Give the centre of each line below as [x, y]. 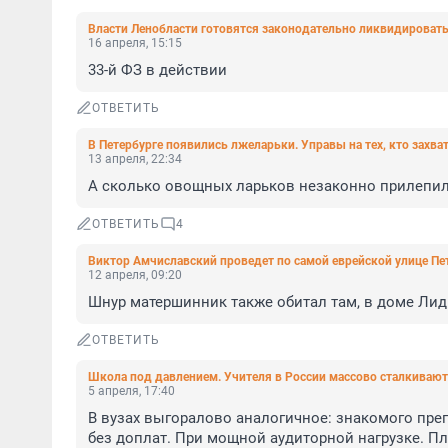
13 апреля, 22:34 [135, 159]
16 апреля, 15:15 [135, 43]
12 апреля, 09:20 [135, 275]
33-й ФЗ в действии [157, 70]
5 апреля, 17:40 [131, 391]
